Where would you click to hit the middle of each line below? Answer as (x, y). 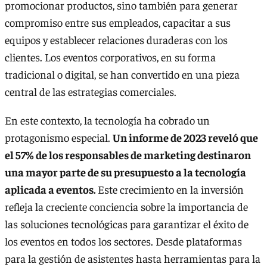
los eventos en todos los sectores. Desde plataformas (123, 241)
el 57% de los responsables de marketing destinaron (128, 154)
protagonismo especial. (59, 137)
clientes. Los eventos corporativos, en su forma (110, 57)
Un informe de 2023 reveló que (185, 137)
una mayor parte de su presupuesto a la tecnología (125, 172)
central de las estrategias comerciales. (91, 92)
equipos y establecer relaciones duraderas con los (116, 40)
